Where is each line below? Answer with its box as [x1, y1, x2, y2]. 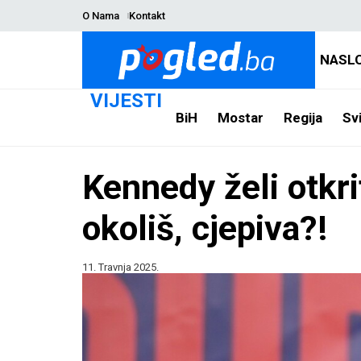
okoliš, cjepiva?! [82, 208, 327, 248]
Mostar [217, 109, 263, 126]
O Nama [82, 10, 119, 22]
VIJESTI [90, 89, 162, 112]
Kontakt [128, 10, 165, 22]
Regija [283, 109, 322, 126]
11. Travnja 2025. [82, 261, 159, 273]
